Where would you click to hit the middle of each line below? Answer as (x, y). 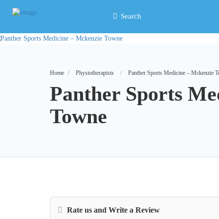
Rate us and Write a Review (112, 210)
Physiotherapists (95, 73)
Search (131, 16)
